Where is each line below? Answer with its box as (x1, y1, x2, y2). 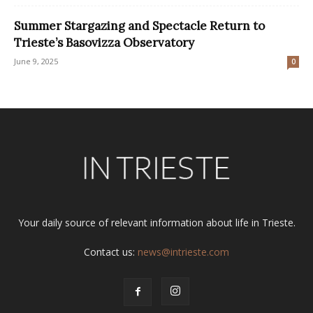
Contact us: (84, 245, 138, 259)
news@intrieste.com (138, 245, 229, 259)
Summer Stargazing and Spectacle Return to (14, 17, 265, 34)
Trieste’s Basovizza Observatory (14, 34, 194, 50)
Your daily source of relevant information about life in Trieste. (17, 215, 296, 229)
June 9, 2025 (14, 55, 58, 66)
